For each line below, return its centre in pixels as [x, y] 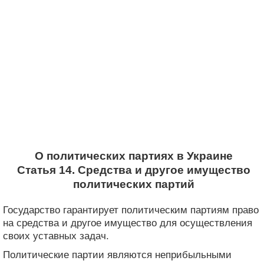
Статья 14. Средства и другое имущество [133, 170]
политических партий [133, 184]
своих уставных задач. [56, 236]
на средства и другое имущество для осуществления [128, 223]
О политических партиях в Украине [133, 156]
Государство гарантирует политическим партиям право [131, 210]
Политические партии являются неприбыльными [117, 255]
